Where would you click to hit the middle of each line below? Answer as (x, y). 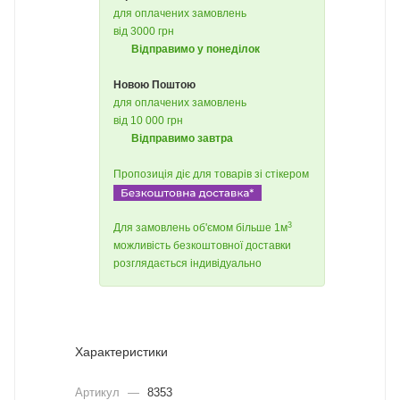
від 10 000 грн (148, 121)
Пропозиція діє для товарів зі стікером (211, 174)
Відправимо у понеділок (196, 49)
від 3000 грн (144, 31)
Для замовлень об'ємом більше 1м (200, 228)
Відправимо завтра (182, 138)
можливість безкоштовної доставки (202, 246)
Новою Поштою (154, 85)
